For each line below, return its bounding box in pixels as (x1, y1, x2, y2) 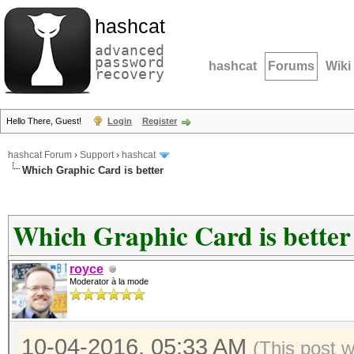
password (95, 54, 164, 70)
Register (142, 116, 177, 126)
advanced (95, 42, 164, 58)
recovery (95, 66, 164, 82)
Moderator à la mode (70, 277, 149, 286)
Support (80, 149, 114, 161)
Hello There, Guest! (6, 116, 84, 126)
